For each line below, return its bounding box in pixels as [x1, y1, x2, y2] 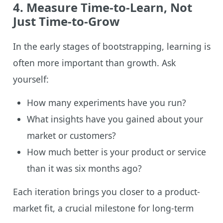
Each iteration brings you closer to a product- [12, 185, 200, 198]
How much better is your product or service [26, 145, 206, 158]
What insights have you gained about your [26, 112, 203, 125]
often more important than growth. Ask [12, 56, 176, 69]
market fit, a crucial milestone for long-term [12, 202, 194, 214]
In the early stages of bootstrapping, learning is [12, 40, 211, 52]
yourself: [12, 73, 49, 85]
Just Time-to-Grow [12, 13, 119, 29]
